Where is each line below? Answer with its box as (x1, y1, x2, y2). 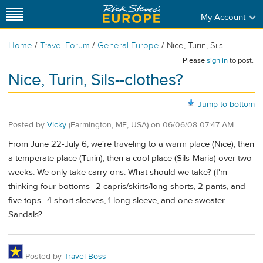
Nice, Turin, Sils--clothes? (8, 70, 183, 90)
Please (183, 56, 207, 65)
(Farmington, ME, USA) (69, 119, 149, 130)
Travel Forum (40, 40, 90, 51)
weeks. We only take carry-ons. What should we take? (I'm (8, 167, 227, 178)
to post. (228, 56, 254, 65)
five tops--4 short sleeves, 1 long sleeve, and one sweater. (8, 195, 226, 207)
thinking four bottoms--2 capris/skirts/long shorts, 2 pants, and (8, 181, 245, 193)
